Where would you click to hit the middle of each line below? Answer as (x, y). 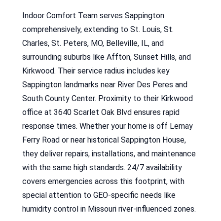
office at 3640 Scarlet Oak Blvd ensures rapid (101, 112)
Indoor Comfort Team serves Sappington (93, 15)
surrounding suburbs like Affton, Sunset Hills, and (106, 57)
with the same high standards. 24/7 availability (102, 167)
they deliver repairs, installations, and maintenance (109, 153)
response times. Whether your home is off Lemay (107, 126)
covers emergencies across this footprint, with (103, 181)
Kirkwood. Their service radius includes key (96, 71)
